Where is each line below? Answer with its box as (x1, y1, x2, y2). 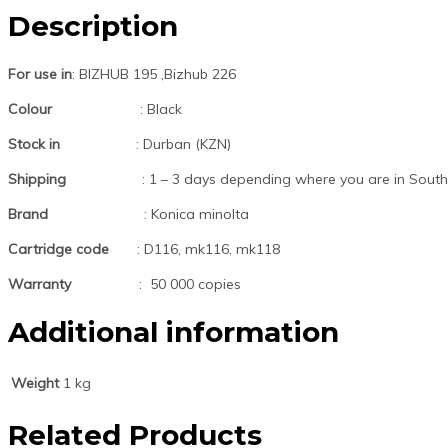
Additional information (8, 315, 339, 350)
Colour (8, 99, 136, 118)
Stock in (8, 134, 132, 153)
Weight (11, 374, 59, 393)
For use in (8, 64, 72, 83)
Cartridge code (8, 239, 137, 258)
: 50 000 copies (135, 274, 241, 293)
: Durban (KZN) (132, 134, 231, 153)
